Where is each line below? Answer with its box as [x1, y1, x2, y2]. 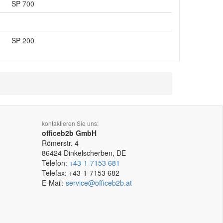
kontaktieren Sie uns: [41, 119, 99, 127]
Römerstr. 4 [41, 138, 79, 148]
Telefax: [41, 168, 69, 178]
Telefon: [41, 158, 69, 168]
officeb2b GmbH [41, 128, 97, 138]
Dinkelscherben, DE [63, 148, 126, 158]
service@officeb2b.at [65, 178, 132, 188]
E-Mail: [41, 178, 66, 188]
